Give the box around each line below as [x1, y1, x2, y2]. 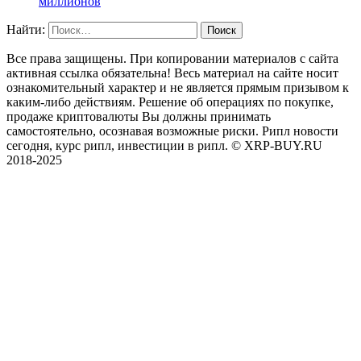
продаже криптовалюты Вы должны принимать [6, 110, 271, 124]
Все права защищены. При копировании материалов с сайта [6, 52, 338, 66]
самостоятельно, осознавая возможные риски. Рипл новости [6, 124, 338, 139]
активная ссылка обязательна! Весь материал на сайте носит [6, 66, 338, 81]
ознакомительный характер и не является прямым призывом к [6, 81, 349, 95]
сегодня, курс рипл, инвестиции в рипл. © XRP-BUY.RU [6, 139, 322, 153]
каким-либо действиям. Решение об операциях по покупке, [6, 95, 334, 110]
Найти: [6, 23, 45, 37]
